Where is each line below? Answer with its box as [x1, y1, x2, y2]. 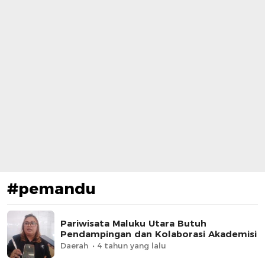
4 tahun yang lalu [97, 240, 166, 250]
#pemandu [7, 179, 96, 198]
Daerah [60, 240, 88, 250]
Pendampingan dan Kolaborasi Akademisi [60, 228, 257, 240]
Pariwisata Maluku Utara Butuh [60, 217, 206, 229]
